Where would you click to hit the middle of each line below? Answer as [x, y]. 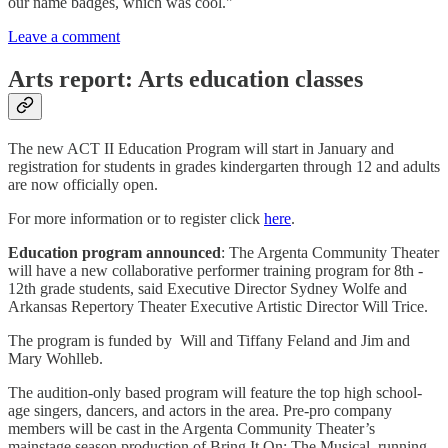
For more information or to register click [136, 219]
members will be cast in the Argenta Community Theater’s [191, 429]
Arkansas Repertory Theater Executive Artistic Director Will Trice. [218, 307]
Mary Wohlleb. [57, 359]
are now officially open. [83, 185]
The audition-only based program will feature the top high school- [215, 393]
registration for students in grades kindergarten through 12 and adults [224, 167]
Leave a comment [64, 37]
